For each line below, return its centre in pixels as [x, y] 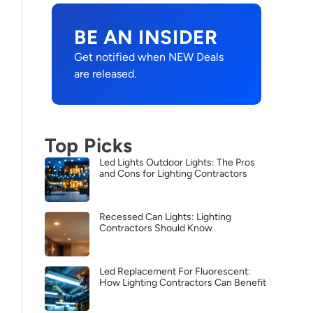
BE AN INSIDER [146, 37]
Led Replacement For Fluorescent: [175, 271]
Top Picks [89, 145]
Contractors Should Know [156, 228]
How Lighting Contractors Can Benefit [183, 283]
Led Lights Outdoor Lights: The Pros [177, 162]
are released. [105, 74]
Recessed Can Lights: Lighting [165, 217]
